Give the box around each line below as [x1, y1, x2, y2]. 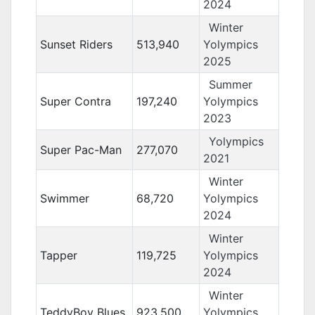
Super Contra [39, 94, 111, 108]
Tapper [39, 248, 77, 262]
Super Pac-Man [39, 143, 122, 157]
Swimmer [39, 191, 89, 205]
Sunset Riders [39, 37, 112, 51]
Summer [208, 77, 252, 91]
